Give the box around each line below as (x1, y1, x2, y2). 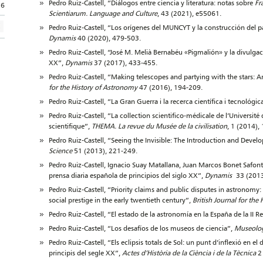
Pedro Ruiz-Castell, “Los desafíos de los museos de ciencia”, (49, 224, 234, 232)
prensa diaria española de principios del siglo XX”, (49, 171, 205, 180)
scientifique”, (49, 122, 92, 130)
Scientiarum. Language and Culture (49, 9, 157, 18)
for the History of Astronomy (49, 83, 137, 92)
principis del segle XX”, (49, 248, 122, 257)
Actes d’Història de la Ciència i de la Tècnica (122, 248, 256, 257)
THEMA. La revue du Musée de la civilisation (92, 122, 227, 130)
